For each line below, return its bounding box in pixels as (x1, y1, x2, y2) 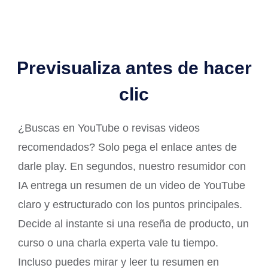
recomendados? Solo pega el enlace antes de (18, 141, 237, 153)
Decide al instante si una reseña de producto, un (18, 217, 249, 230)
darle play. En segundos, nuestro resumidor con (18, 160, 246, 172)
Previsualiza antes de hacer (16, 57, 252, 78)
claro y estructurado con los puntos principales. (18, 198, 242, 211)
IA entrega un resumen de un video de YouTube (18, 179, 245, 191)
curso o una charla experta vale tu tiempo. (18, 236, 218, 249)
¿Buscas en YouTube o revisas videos (18, 121, 200, 134)
